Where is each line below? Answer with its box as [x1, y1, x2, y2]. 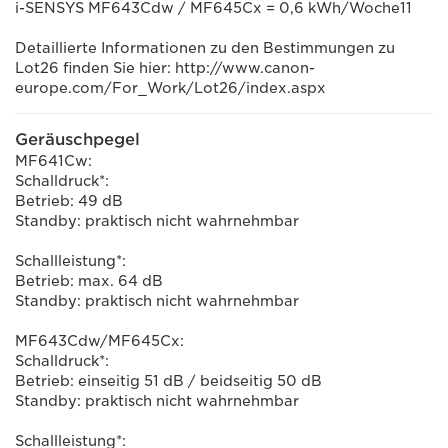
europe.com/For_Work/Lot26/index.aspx [15, 80, 326, 96]
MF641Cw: [15, 153, 92, 169]
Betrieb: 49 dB [15, 193, 123, 209]
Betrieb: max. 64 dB [15, 273, 163, 289]
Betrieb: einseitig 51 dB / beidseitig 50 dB [15, 373, 322, 389]
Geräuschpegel [15, 130, 140, 149]
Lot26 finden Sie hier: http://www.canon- [15, 60, 315, 76]
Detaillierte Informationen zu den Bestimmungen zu [15, 40, 395, 56]
